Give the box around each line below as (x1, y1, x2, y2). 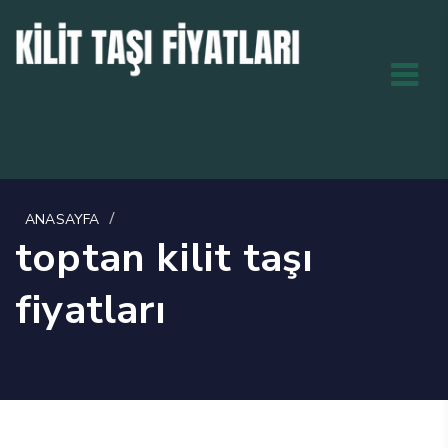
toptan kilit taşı (15, 230, 314, 285)
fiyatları (15, 282, 166, 337)
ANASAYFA (25, 209, 100, 229)
